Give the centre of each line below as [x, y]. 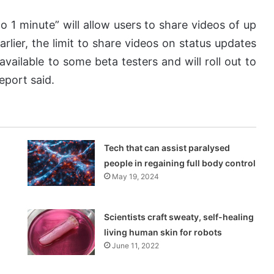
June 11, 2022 [136, 246]
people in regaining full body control [180, 163]
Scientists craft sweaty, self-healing [179, 217]
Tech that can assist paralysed [167, 148]
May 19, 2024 [136, 177]
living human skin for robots [163, 232]
